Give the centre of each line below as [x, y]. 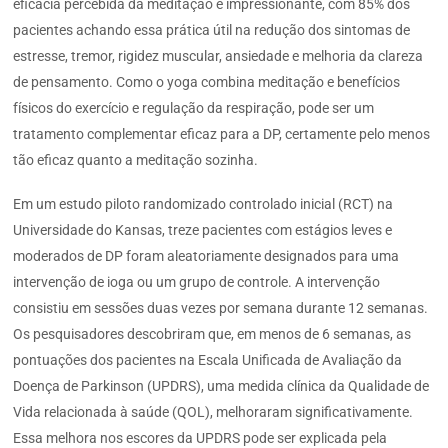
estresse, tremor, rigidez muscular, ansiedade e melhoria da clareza [218, 55]
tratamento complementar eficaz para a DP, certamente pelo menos [222, 133]
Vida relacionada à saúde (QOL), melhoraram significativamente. [213, 411]
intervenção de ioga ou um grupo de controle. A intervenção [197, 281]
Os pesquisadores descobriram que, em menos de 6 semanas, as [212, 333]
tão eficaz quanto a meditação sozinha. [136, 159]
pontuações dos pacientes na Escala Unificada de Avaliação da [208, 359]
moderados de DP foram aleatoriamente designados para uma [206, 255]
